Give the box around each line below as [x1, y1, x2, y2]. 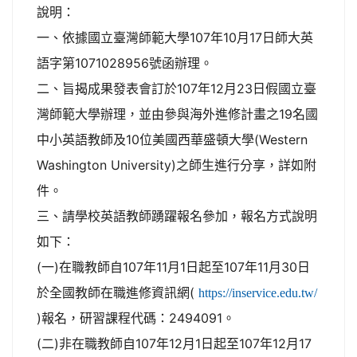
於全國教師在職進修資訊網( [37, 284, 198, 300]
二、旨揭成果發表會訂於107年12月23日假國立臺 [37, 80, 316, 96]
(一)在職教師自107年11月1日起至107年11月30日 [37, 259, 310, 275]
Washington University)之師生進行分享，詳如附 [37, 157, 316, 173]
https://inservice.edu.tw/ [198, 286, 317, 299]
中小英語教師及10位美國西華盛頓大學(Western [37, 131, 308, 147]
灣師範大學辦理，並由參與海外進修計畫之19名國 [37, 106, 318, 122]
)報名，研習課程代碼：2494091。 [37, 310, 235, 326]
